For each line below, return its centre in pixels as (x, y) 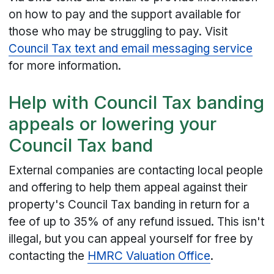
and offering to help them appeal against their (128, 187)
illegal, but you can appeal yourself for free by (131, 239)
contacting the (48, 256)
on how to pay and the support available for (125, 14)
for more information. (65, 65)
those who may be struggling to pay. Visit (118, 31)
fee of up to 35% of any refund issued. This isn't (137, 221)
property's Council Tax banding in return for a (129, 204)
